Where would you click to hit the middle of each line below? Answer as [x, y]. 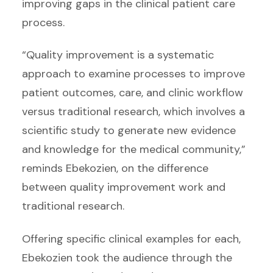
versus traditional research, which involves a [133, 112]
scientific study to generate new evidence [129, 131]
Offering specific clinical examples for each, [131, 239]
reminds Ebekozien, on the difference [115, 168]
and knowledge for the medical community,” [134, 150]
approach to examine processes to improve [133, 74]
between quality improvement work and [124, 187]
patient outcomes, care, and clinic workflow [133, 93]
